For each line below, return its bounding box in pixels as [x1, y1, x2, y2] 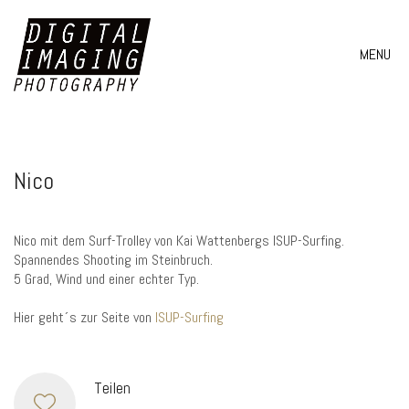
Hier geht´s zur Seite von [14, 308, 155, 327]
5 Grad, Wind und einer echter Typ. [14, 269, 199, 288]
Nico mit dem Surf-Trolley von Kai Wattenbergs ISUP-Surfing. [14, 231, 344, 250]
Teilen [94, 376, 131, 398]
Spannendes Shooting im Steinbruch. [14, 250, 213, 269]
